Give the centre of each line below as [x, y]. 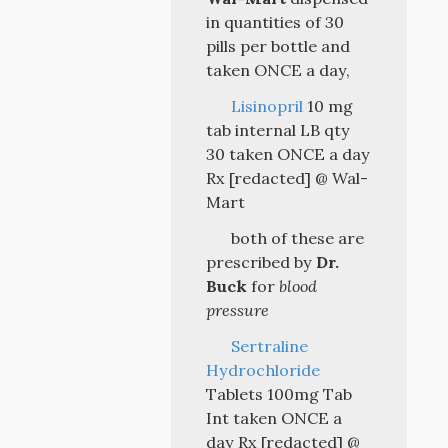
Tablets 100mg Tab [279, 394]
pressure [238, 310]
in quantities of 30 [275, 22]
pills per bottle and [278, 46]
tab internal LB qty [278, 130]
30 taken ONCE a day [288, 154]
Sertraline [269, 346]
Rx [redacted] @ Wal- [287, 178]
